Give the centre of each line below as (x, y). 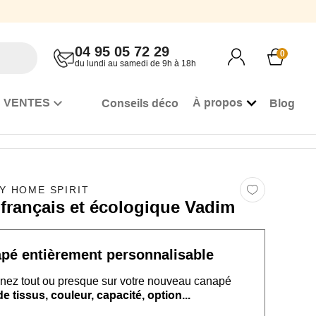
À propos (218, 103)
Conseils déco (140, 103)
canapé (213, 281)
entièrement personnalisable (116, 255)
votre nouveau (156, 281)
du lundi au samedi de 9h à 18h (135, 63)
